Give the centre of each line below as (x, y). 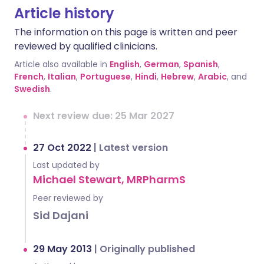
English (125, 64)
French (29, 77)
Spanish (201, 64)
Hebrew (177, 77)
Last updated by (66, 165)
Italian (62, 77)
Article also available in (61, 64)
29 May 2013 (64, 249)
